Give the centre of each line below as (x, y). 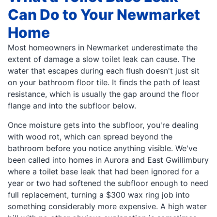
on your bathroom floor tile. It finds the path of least (104, 82)
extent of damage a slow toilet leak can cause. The (101, 59)
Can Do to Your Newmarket (104, 14)
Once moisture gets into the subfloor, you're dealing (103, 125)
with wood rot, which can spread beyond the (90, 136)
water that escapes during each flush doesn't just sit (104, 70)
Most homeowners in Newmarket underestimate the (103, 47)
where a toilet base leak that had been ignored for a (103, 171)
